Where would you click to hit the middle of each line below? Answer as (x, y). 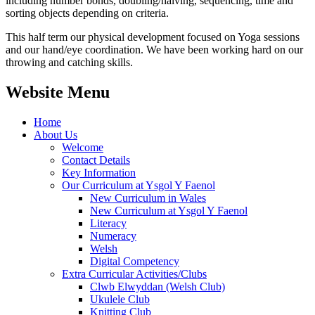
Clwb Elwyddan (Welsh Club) (157, 286)
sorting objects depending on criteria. (89, 13)
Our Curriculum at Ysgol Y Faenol (139, 185)
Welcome (83, 147)
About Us (56, 134)
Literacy (108, 223)
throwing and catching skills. (69, 62)
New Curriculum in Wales (148, 198)
